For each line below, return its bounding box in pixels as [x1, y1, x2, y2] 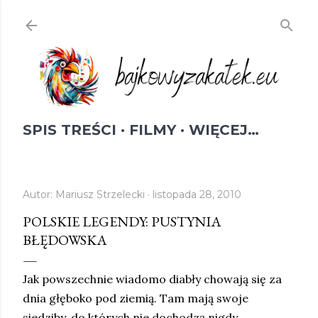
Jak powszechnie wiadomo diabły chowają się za [23, 272, 282, 286]
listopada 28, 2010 [153, 188, 241, 201]
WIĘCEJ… [189, 121, 259, 138]
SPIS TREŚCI [23, 121, 116, 138]
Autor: [23, 188, 55, 201]
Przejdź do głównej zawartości [69, 7, 249, 28]
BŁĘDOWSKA [23, 231, 107, 249]
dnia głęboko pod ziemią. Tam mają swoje [23, 291, 248, 305]
